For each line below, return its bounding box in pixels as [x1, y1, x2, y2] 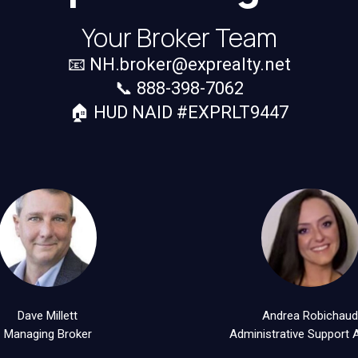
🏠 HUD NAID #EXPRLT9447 [70, 101, 288, 122]
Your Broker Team [81, 19, 277, 55]
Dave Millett [18, 308, 78, 324]
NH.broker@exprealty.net [89, 54, 291, 74]
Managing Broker [3, 327, 92, 342]
